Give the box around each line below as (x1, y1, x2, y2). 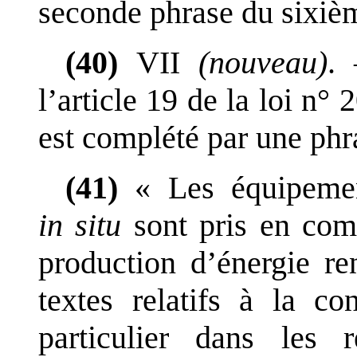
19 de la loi (146, 81, 292, 118)
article (57, 81, 137, 118)
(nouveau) (198, 44, 328, 80)
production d (38, 244, 206, 280)
